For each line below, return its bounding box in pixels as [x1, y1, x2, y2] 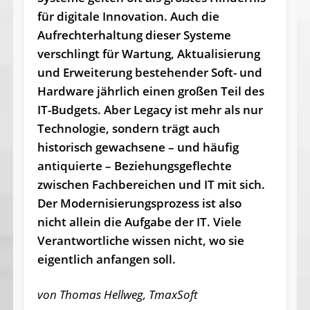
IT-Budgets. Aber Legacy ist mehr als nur [37, 102, 263, 118]
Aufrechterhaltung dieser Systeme [37, 27, 231, 44]
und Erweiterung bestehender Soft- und [37, 64, 262, 81]
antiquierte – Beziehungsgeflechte [37, 158, 232, 174]
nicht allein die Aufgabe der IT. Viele [37, 214, 241, 230]
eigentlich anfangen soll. [37, 251, 179, 268]
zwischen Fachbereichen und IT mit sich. [37, 176, 265, 193]
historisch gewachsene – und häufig [37, 139, 239, 156]
